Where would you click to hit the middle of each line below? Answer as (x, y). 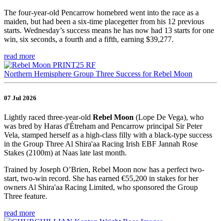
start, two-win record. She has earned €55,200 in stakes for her (101, 179)
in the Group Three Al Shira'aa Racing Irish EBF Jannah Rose (101, 144)
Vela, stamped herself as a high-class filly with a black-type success (108, 135)
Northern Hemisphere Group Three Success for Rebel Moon (98, 74)
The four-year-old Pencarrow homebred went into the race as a (101, 12)
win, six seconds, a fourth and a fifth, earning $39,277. (89, 39)
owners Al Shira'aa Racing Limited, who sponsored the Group (101, 187)
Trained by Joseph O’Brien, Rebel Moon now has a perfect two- (104, 170)
